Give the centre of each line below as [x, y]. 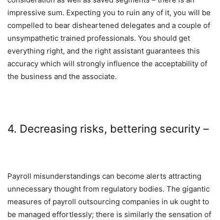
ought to [194, 202]
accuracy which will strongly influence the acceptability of [107, 64]
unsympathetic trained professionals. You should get [99, 38]
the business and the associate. [62, 77]
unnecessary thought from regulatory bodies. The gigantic [109, 189]
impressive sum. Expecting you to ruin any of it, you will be [109, 13]
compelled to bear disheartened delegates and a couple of [109, 26]
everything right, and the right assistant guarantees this [104, 51]
